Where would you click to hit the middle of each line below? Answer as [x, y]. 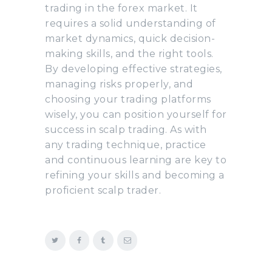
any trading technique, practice [126, 144]
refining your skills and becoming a [135, 175]
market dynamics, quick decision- [130, 38]
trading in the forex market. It [121, 8]
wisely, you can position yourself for [136, 114]
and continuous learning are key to [136, 160]
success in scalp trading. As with [126, 129]
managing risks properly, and [119, 84]
